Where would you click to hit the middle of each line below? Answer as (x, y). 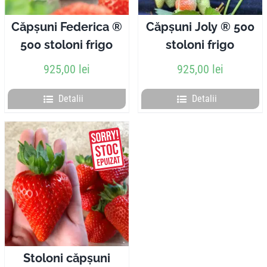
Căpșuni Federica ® (66, 27)
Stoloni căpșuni (66, 258)
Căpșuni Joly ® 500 (200, 27)
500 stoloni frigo (67, 44)
